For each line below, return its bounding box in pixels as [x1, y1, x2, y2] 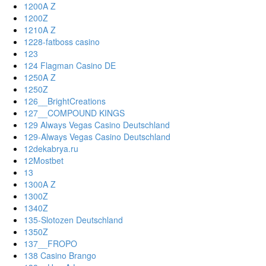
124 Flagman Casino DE [24, 59, 116, 72]
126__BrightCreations [24, 95, 106, 107]
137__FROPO [24, 237, 77, 250]
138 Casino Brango [24, 249, 96, 262]
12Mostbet [24, 154, 64, 167]
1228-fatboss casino [24, 36, 100, 48]
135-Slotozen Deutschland [24, 214, 123, 226]
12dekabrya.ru [24, 142, 78, 155]
